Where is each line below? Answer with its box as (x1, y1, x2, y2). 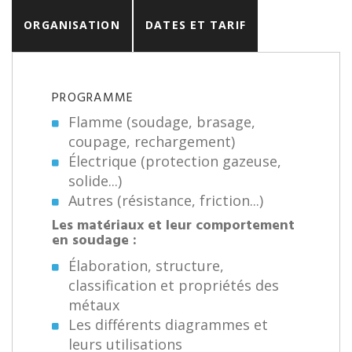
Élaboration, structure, (68, 256, 224, 276)
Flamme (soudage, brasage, (68, 112, 255, 132)
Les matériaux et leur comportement (52, 214, 295, 238)
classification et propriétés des (68, 276, 279, 295)
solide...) (68, 171, 122, 191)
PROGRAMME (52, 88, 134, 109)
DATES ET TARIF (145, 17, 246, 33)
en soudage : (52, 229, 137, 253)
